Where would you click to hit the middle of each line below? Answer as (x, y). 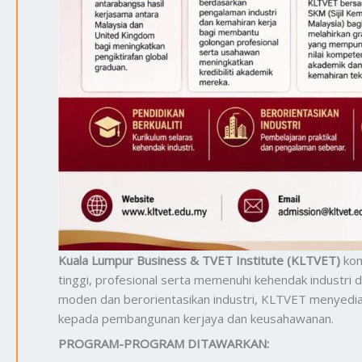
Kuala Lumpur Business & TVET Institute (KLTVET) (199, 260)
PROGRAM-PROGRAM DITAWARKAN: (164, 343)
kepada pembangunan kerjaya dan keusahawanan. (196, 318)
